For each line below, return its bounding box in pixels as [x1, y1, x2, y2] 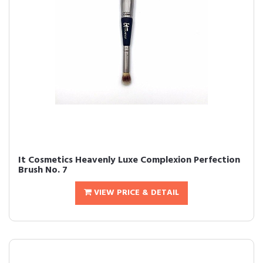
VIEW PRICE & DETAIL [92, 186, 179, 200]
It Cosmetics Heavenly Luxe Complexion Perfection [18, 153, 240, 168]
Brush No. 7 [18, 163, 68, 178]
